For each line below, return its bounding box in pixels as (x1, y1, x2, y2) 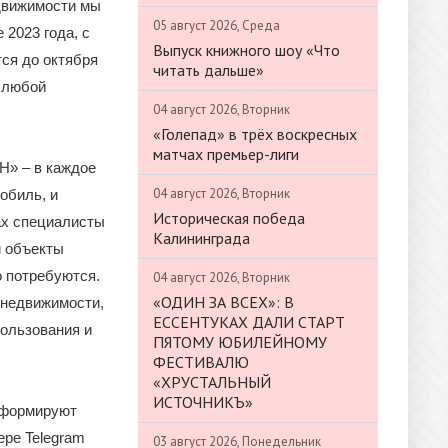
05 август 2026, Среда (153, 16, 280, 34)
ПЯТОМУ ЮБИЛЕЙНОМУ (153, 331, 327, 352)
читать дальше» (153, 59, 264, 80)
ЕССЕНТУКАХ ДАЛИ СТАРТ (153, 311, 345, 332)
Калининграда (153, 227, 250, 248)
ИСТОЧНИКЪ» (153, 391, 253, 412)
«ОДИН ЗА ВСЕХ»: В (153, 291, 294, 312)
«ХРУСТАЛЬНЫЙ (153, 371, 271, 392)
